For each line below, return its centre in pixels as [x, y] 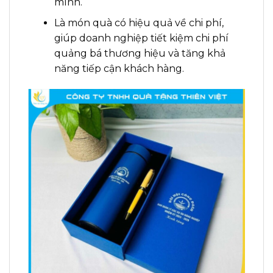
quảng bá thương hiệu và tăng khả [140, 54]
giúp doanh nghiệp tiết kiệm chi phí [141, 38]
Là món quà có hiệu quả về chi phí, [139, 23]
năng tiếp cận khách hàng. [119, 69]
